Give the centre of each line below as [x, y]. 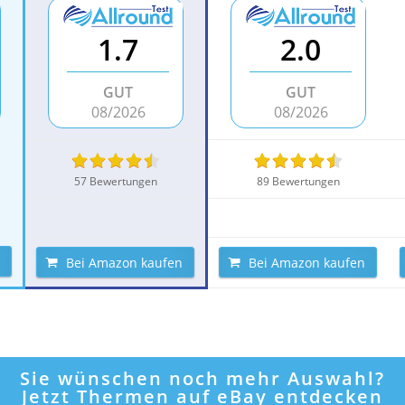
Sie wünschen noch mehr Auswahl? [202, 378]
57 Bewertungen [115, 181]
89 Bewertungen [298, 181]
